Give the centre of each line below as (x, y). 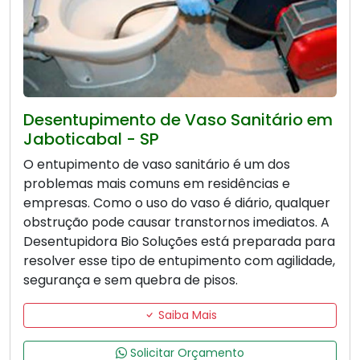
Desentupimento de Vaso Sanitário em (178, 120)
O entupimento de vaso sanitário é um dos (157, 165)
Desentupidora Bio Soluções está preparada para (179, 242)
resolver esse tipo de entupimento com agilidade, (179, 261)
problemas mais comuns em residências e (157, 184)
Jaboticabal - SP (91, 139)
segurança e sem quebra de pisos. (131, 280)
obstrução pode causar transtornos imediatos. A (176, 223)
